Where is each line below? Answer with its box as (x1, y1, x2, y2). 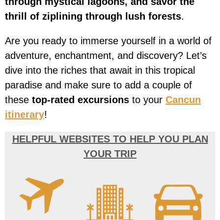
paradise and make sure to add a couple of (5, 80, 192, 91)
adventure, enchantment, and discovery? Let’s (5, 50, 207, 61)
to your (129, 94, 165, 106)
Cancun (165, 94, 201, 106)
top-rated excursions (32, 94, 129, 106)
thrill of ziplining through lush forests (5, 11, 181, 22)
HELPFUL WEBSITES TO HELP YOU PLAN (12, 134, 208, 145)
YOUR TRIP (83, 148, 137, 160)
